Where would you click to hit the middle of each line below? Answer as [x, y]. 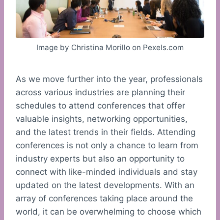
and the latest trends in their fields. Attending [106, 132]
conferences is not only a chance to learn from [107, 146]
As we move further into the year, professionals [109, 79]
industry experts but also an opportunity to [100, 159]
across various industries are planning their [100, 93]
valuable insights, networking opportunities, [102, 119]
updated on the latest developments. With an [105, 185]
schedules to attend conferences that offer [100, 106]
